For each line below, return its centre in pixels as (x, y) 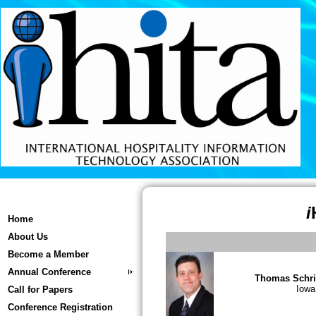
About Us (28, 237)
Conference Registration (60, 307)
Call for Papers (40, 290)
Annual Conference (49, 272)
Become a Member (48, 254)
